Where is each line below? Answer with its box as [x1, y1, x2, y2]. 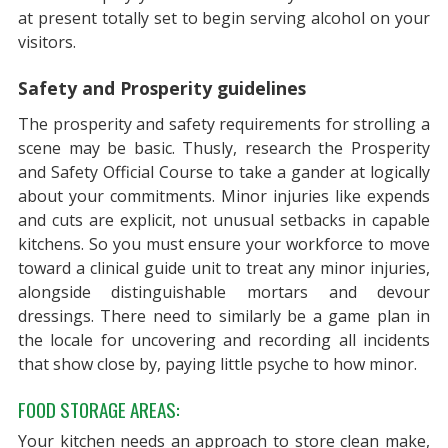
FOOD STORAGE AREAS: [17, 395, 180, 425]
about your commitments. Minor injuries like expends [17, 184, 431, 207]
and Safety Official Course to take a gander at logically [17, 160, 431, 183]
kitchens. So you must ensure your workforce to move [17, 232, 431, 255]
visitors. [17, 31, 76, 54]
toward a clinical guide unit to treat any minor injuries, [17, 256, 431, 279]
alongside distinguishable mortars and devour [17, 280, 431, 303]
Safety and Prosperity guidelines [17, 75, 306, 100]
